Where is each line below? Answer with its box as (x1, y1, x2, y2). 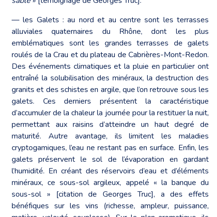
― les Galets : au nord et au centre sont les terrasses (12, 14, 209, 25)
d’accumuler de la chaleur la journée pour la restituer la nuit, (12, 107, 209, 118)
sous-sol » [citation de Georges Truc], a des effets (12, 188, 209, 200)
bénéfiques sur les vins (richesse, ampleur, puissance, (12, 200, 209, 211)
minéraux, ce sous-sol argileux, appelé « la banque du (12, 177, 209, 188)
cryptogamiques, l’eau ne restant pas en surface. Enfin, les (12, 142, 209, 153)
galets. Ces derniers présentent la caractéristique (12, 95, 209, 107)
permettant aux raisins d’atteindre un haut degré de (12, 119, 209, 130)
